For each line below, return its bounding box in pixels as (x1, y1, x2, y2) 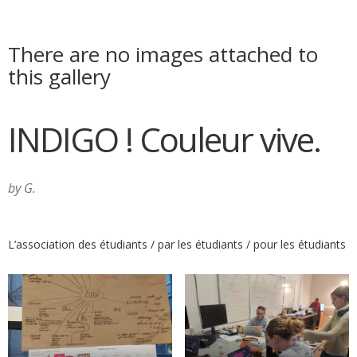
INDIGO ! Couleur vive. (8, 116, 320, 163)
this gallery (8, 62, 111, 92)
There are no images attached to (8, 40, 318, 69)
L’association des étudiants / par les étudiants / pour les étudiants (8, 237, 346, 253)
